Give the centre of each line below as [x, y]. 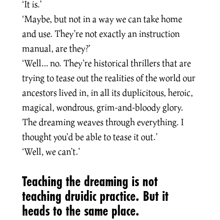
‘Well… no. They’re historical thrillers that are [106, 63]
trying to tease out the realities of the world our [109, 78]
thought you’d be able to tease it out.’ [90, 137]
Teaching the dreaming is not [90, 181]
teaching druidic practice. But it [95, 196]
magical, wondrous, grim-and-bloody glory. [102, 107]
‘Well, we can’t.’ [51, 151]
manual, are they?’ [56, 48]
